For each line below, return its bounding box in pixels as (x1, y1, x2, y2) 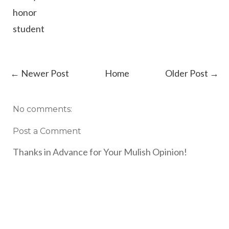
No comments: (13, 104, 72, 114)
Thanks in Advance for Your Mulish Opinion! (13, 146, 187, 157)
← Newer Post (10, 67, 69, 79)
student (13, 22, 44, 34)
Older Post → (165, 67, 219, 79)
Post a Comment (13, 126, 81, 136)
